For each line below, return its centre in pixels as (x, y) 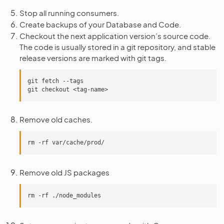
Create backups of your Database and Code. (100, 24)
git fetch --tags (55, 81)
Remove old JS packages (64, 172)
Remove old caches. (56, 119)
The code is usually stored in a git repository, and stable (117, 47)
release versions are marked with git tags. (93, 58)
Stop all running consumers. (69, 13)
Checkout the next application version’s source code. (115, 36)
